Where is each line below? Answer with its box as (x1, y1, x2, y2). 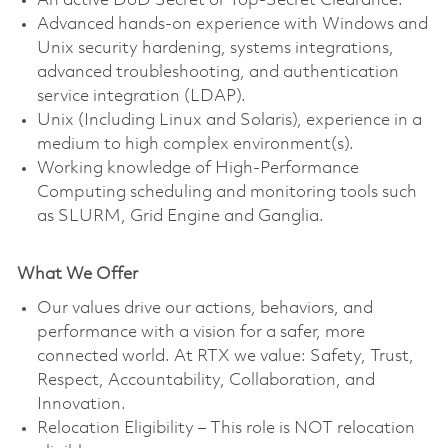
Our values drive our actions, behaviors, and (36, 299, 373, 317)
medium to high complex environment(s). (36, 135, 354, 153)
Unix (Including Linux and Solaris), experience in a (36, 111, 422, 129)
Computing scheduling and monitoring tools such (36, 183, 417, 201)
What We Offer (16, 265, 138, 283)
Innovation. (36, 395, 126, 413)
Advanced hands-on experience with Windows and (36, 15, 428, 33)
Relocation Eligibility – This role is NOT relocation (36, 419, 415, 437)
